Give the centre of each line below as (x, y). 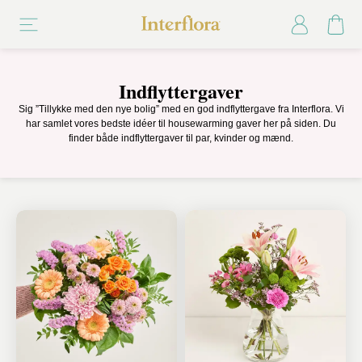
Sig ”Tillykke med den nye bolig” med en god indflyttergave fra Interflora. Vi (181, 109)
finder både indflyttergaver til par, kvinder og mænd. (181, 138)
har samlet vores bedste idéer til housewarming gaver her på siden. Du (181, 124)
